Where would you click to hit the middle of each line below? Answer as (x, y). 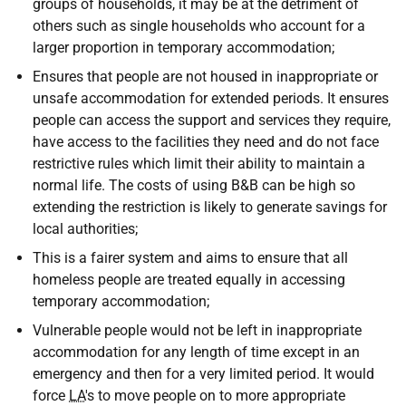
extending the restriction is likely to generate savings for (210, 207)
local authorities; (85, 229)
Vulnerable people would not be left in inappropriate (197, 330)
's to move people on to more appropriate (215, 396)
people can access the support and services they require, (212, 120)
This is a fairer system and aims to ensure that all (190, 258)
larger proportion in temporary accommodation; (184, 48)
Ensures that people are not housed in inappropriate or (205, 77)
